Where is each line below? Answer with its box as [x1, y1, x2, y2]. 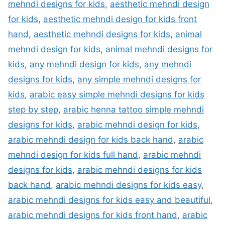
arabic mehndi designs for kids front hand [8, 210, 177, 220]
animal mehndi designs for [105, 44, 212, 55]
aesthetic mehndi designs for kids [34, 29, 170, 40]
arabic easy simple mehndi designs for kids [30, 89, 204, 100]
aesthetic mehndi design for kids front [43, 14, 197, 25]
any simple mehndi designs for [77, 74, 201, 85]
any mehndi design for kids [30, 59, 139, 70]
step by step [8, 104, 58, 115]
